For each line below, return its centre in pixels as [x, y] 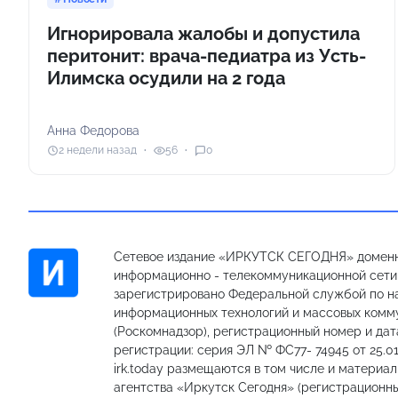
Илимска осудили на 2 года [166, 78]
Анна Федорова [93, 130]
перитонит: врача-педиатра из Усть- [207, 56]
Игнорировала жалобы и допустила [203, 33]
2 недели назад [98, 151]
